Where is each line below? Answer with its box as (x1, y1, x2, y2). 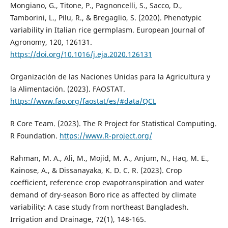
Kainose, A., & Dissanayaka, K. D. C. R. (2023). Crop (10, 165, 182, 176)
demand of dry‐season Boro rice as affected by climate (10, 190, 196, 200)
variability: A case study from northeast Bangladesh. (10, 202, 189, 212)
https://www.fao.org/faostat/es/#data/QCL (10, 96, 156, 106)
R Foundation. (10, 131, 60, 141)
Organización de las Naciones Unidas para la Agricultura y (10, 72, 210, 82)
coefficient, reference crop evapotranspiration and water (10, 178, 204, 188)
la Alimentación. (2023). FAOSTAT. (10, 84, 125, 94)
